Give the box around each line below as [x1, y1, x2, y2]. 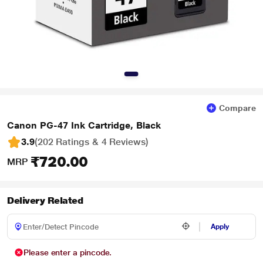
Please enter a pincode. [23, 248, 112, 257]
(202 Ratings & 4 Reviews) [34, 136, 149, 147]
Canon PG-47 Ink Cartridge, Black [7, 120, 161, 131]
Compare [219, 103, 256, 113]
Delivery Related [7, 195, 83, 206]
